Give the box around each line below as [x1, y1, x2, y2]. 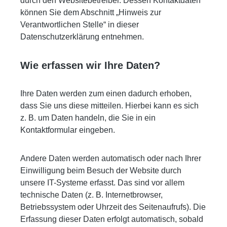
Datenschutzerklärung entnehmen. [20, 32, 144, 41]
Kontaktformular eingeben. [20, 125, 115, 134]
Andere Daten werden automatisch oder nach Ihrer [20, 154, 201, 163]
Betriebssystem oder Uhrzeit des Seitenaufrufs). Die [20, 202, 206, 211]
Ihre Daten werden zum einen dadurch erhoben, [20, 89, 192, 98]
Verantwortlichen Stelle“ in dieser [20, 20, 139, 29]
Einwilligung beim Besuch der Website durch [20, 166, 181, 175]
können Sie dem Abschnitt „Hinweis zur [20, 8, 161, 17]
